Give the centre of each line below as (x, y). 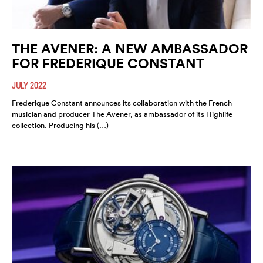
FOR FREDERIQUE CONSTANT (108, 63)
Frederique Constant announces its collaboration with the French (122, 103)
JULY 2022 (29, 85)
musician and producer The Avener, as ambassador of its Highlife (122, 114)
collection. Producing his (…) (60, 125)
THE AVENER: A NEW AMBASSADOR (130, 48)
